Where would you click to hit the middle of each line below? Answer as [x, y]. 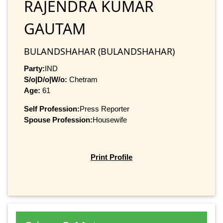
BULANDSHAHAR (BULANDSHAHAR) [99, 51]
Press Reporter [105, 109]
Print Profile [111, 157]
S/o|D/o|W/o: [46, 79]
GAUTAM [55, 28]
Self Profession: [52, 109]
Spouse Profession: [58, 119]
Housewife [110, 119]
